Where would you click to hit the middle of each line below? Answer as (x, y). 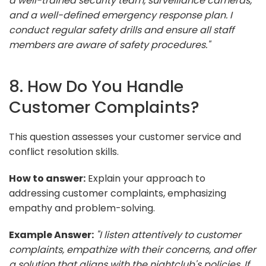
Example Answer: (51, 235)
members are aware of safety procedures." (110, 45)
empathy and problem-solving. (82, 208)
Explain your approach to (145, 178)
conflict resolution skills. (64, 151)
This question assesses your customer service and (125, 137)
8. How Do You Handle (96, 86)
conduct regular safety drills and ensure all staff (121, 30)
